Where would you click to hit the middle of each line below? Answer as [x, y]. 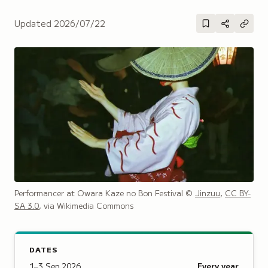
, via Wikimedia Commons [86, 205]
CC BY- [238, 193]
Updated [34, 23]
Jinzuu [208, 193]
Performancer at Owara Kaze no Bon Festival [99, 193]
